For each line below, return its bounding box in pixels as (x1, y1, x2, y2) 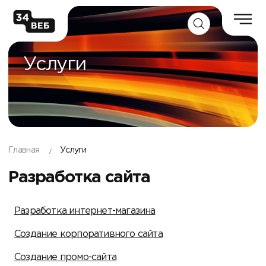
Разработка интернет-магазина (14, 207, 156, 216)
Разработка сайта (8, 170, 150, 185)
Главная (8, 147, 40, 154)
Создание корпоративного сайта (14, 230, 163, 239)
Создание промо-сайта (14, 253, 116, 262)
